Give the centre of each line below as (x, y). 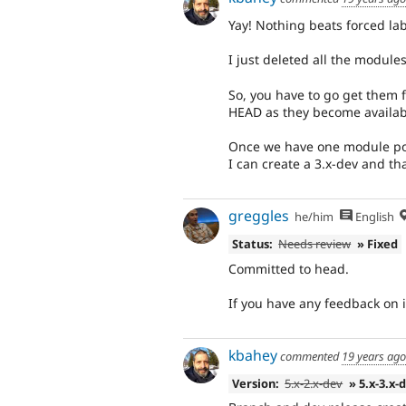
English (373, 217)
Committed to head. (289, 268)
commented (309, 357)
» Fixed (378, 244)
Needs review (315, 244)
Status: (252, 244)
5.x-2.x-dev (314, 383)
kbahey (253, 356)
